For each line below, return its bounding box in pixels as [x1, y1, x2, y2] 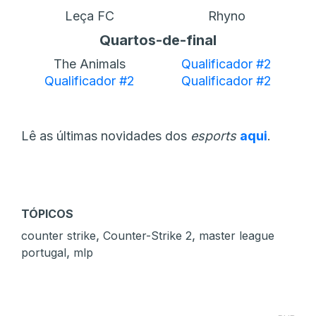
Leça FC [65, 8, 114, 23]
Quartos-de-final [99, 31, 217, 49]
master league [199, 228, 274, 243]
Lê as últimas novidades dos [21, 128, 190, 143]
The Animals [54, 56, 126, 71]
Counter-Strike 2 [103, 228, 192, 243]
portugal [21, 245, 66, 260]
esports [190, 128, 240, 143]
